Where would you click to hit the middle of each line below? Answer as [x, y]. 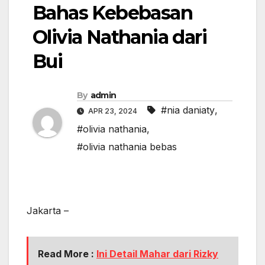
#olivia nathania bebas [127, 146]
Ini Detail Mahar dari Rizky [157, 253]
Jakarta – [48, 210]
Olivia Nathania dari [119, 37]
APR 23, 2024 [113, 111]
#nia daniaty [188, 110]
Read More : [67, 253]
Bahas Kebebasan [112, 13]
